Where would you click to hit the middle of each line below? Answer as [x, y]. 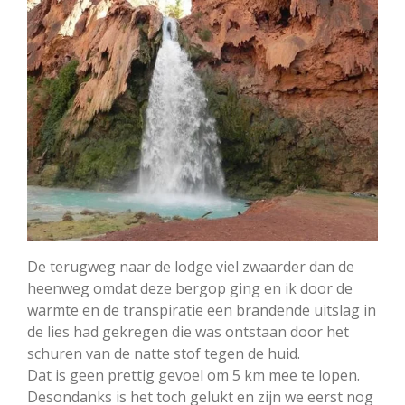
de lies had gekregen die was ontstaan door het [188, 332]
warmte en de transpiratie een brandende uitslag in [202, 311]
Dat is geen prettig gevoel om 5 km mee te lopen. [193, 376]
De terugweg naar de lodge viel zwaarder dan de [191, 267]
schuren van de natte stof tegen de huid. [164, 354]
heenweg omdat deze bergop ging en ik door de [190, 289]
